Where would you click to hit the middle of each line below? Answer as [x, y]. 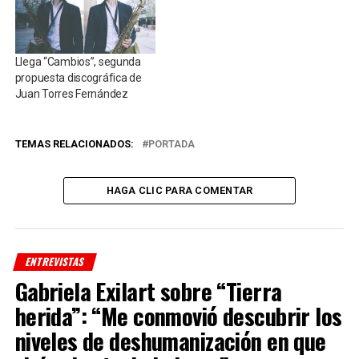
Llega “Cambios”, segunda [78, 62]
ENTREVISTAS [55, 262]
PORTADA [171, 144]
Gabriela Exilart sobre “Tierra [148, 291]
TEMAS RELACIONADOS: [74, 144]
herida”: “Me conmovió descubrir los [178, 316]
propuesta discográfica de [78, 78]
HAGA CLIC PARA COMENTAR [179, 191]
